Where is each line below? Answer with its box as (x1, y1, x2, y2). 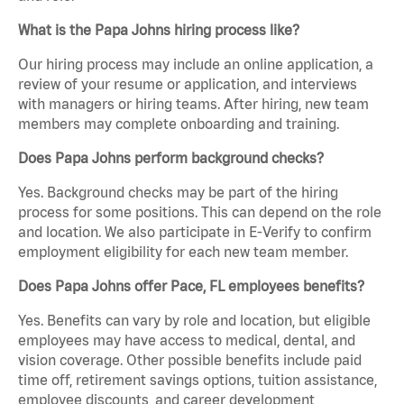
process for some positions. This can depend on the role (18, 204, 381, 221)
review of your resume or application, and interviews (18, 76, 357, 93)
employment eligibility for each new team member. (18, 243, 348, 261)
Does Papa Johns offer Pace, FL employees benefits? (18, 278, 364, 295)
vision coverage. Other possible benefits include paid (18, 352, 362, 369)
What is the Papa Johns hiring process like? (18, 22, 299, 39)
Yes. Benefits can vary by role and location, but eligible (18, 312, 371, 329)
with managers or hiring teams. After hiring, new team (18, 96, 369, 113)
